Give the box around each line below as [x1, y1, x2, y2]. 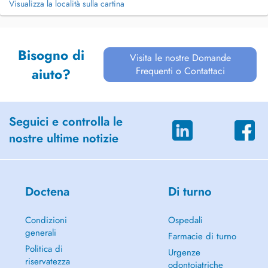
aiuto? [32, 65, 71, 84]
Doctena [25, 183, 69, 200]
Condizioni [25, 214, 67, 227]
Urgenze [167, 246, 200, 259]
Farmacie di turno [167, 230, 236, 243]
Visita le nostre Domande [129, 51, 231, 65]
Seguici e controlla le [9, 113, 123, 130]
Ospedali [167, 214, 203, 227]
